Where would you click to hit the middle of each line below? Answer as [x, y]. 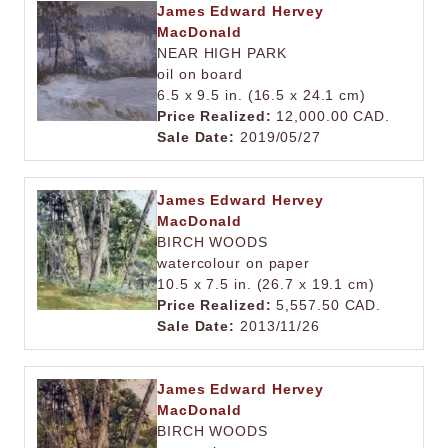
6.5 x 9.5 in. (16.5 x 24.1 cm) [261, 95]
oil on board [200, 74]
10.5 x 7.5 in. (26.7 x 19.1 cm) [266, 284]
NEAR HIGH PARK [222, 53]
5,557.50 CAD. [326, 305]
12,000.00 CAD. [330, 116]
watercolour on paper [233, 263]
